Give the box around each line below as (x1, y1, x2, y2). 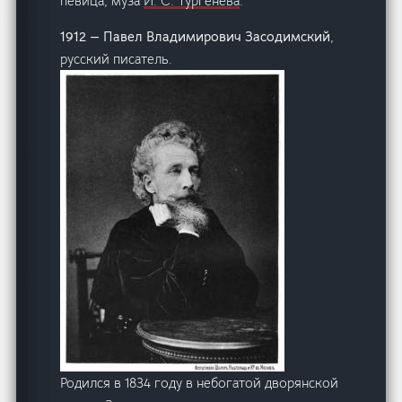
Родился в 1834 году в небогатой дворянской (60, 374, 339, 392)
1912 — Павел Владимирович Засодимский (60, 28, 331, 46)
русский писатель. (60, 50, 173, 68)
